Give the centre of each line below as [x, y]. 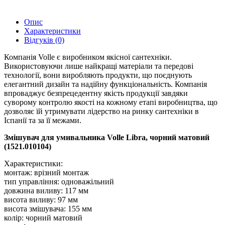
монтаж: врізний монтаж [46, 172]
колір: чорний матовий [43, 217]
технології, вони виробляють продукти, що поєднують [98, 75]
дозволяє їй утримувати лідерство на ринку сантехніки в [101, 111]
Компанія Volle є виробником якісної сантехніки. [88, 57]
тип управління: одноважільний [59, 181]
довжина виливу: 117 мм [47, 190]
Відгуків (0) [44, 40]
